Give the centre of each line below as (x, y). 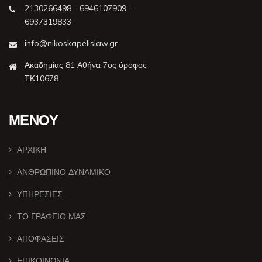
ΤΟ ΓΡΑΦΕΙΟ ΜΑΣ (51, 216)
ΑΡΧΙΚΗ (32, 149)
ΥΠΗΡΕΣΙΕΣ (40, 194)
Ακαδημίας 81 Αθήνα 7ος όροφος (86, 65)
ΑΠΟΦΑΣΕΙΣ (41, 238)
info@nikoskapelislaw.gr (71, 43)
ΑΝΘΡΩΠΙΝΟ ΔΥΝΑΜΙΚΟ (64, 172)
